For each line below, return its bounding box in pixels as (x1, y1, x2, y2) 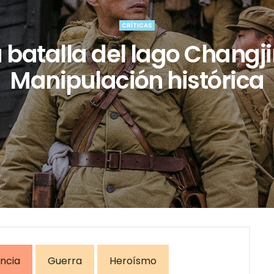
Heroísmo (109, 254, 157, 268)
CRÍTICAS (122, 20, 152, 30)
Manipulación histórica (10, 64, 264, 97)
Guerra (48, 254, 82, 268)
